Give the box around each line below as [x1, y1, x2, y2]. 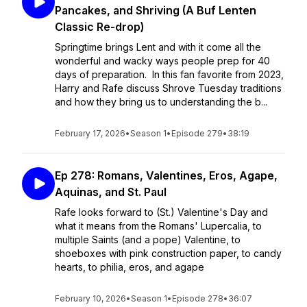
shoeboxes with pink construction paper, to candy [55, 247, 282, 259]
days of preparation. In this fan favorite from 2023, [55, 69, 284, 80]
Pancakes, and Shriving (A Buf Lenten [55, 3, 256, 17]
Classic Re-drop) [55, 20, 144, 34]
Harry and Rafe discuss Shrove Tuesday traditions [55, 82, 282, 94]
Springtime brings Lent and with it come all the [55, 41, 261, 53]
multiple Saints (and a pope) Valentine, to [55, 234, 241, 245]
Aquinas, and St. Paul [55, 185, 167, 199]
